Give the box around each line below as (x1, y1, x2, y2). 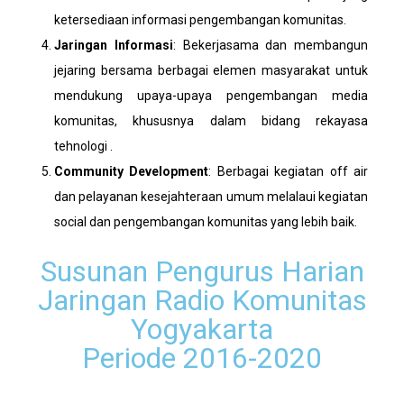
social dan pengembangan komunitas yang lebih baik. (54, 215, 360, 230)
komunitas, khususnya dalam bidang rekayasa (54, 114, 368, 129)
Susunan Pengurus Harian (40, 254, 364, 289)
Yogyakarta (131, 312, 273, 347)
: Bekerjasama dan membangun (172, 38, 368, 53)
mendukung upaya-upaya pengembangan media (54, 88, 368, 104)
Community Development (54, 164, 209, 179)
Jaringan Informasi (54, 38, 173, 53)
